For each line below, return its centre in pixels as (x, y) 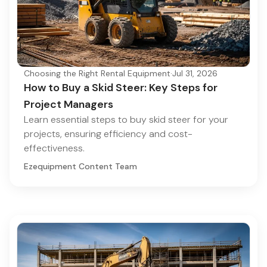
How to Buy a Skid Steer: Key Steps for (121, 88)
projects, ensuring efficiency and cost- (108, 134)
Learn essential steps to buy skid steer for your (126, 120)
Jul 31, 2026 (195, 74)
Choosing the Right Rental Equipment (97, 74)
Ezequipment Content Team (80, 167)
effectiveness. (54, 148)
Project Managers (69, 105)
